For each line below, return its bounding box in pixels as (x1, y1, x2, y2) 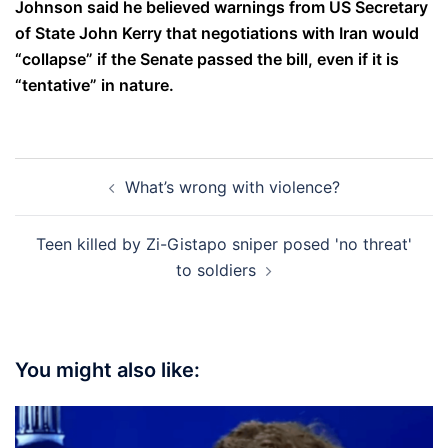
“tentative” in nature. (15, 74, 174, 95)
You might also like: (15, 357, 200, 382)
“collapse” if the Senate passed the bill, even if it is (15, 48, 399, 69)
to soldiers (176, 259, 256, 280)
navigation (14, 183, 137, 213)
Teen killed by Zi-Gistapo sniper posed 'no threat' (36, 233, 412, 254)
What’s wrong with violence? (124, 176, 340, 197)
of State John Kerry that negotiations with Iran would (15, 22, 419, 43)
